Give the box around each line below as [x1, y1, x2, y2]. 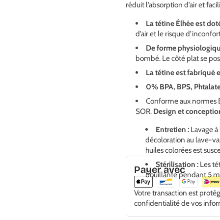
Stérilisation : [156, 160, 199, 169]
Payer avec [134, 164, 185, 176]
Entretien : [156, 125, 190, 135]
